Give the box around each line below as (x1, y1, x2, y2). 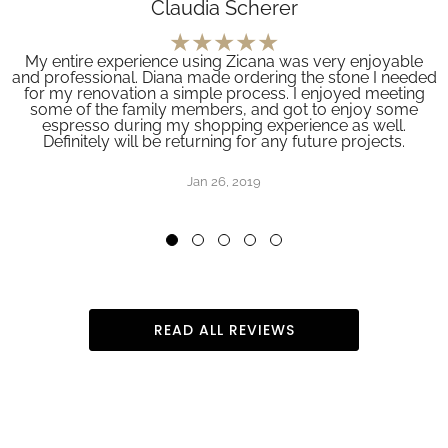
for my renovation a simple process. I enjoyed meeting (23, 84, 425, 104)
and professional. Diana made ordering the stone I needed (11, 68, 437, 88)
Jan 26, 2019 (187, 174, 261, 190)
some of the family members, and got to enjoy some (30, 100, 418, 120)
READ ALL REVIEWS (153, 320, 295, 341)
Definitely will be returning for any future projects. (43, 132, 405, 152)
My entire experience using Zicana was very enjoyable (25, 52, 423, 72)
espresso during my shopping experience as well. (42, 116, 406, 136)
